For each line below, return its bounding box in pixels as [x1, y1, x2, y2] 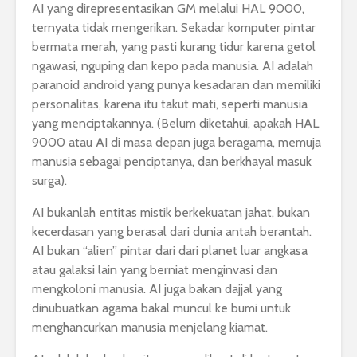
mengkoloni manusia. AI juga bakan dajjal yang [32, 281, 282, 297]
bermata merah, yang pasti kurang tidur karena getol [32, 39, 316, 55]
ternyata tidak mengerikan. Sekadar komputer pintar [32, 20, 316, 36]
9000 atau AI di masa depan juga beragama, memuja [32, 135, 321, 151]
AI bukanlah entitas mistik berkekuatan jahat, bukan [32, 205, 310, 221]
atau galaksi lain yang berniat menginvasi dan [32, 262, 277, 278]
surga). [32, 173, 67, 189]
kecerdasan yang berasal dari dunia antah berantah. [32, 224, 312, 240]
